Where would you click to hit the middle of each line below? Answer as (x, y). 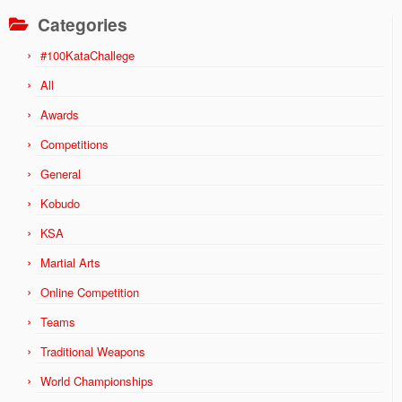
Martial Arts (70, 262)
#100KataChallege (87, 55)
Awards (60, 114)
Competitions (74, 144)
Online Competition (90, 292)
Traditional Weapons (93, 351)
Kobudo (60, 203)
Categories (83, 24)
